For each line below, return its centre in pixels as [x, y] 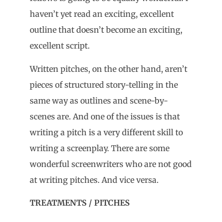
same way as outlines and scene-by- [99, 100]
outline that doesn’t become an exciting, [106, 30]
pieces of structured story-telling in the [104, 84]
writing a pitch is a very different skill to [106, 132]
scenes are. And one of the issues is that [105, 116]
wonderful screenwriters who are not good [111, 164]
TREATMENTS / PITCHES [80, 203]
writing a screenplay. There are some [100, 148]
